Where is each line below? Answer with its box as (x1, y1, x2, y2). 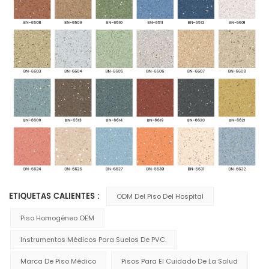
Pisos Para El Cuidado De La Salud (121, 256, 238, 267)
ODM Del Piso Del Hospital (116, 192, 204, 202)
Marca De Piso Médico (20, 256, 96, 267)
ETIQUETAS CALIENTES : (9, 190, 102, 204)
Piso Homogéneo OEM (20, 213, 94, 223)
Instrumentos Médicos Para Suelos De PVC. (20, 235, 166, 245)
